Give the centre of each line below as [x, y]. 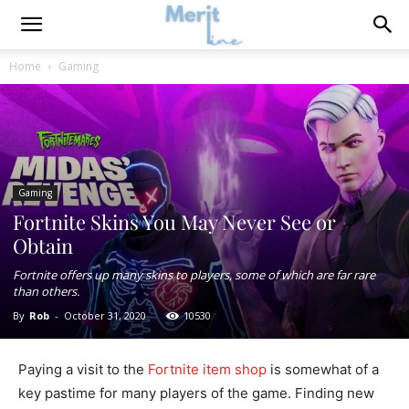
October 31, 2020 [105, 315]
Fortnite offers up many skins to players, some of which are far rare [194, 274]
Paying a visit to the [83, 369]
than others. [46, 291]
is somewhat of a [323, 369]
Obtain [43, 245]
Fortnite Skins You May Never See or [174, 221]
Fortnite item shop [207, 369]
